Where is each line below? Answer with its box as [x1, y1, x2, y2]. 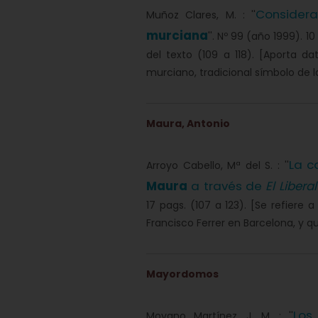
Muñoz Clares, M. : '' [146, 8, 256, 22]
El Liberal [265, 177, 317, 194]
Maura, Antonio [146, 116, 230, 131]
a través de [187, 177, 266, 194]
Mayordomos [146, 267, 219, 281]
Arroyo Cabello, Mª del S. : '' [146, 158, 289, 172]
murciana [146, 27, 208, 44]
